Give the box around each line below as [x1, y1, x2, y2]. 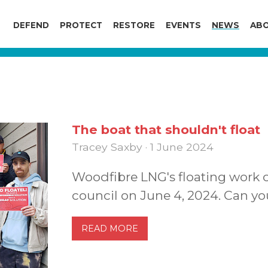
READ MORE [81, 223, 138, 234]
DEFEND [13, 20, 49, 30]
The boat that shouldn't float [72, 122, 260, 137]
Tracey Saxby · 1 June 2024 [72, 141, 214, 153]
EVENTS [166, 20, 201, 30]
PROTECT [60, 20, 102, 30]
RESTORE [113, 20, 155, 30]
